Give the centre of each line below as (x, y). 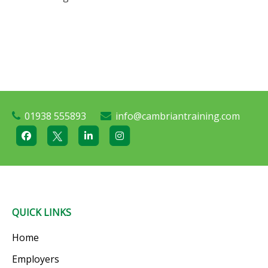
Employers (36, 259)
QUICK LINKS (42, 212)
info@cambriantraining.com (178, 116)
